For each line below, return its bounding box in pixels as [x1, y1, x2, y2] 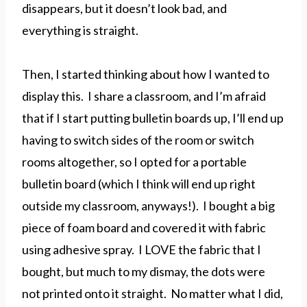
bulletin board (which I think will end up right [22, 176, 256, 191]
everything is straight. [22, 23, 138, 38]
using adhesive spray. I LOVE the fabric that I [22, 242, 261, 257]
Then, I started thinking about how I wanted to [22, 66, 269, 82]
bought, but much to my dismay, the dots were [22, 264, 265, 279]
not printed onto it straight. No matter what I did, [22, 286, 283, 301]
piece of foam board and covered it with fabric [22, 220, 266, 235]
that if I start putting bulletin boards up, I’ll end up [22, 110, 284, 125]
